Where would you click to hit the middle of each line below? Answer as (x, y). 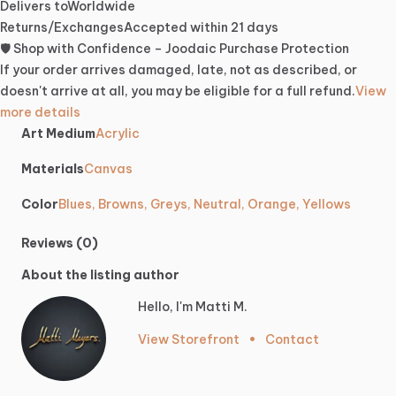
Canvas (108, 169)
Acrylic (118, 134)
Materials (53, 169)
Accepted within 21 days (201, 28)
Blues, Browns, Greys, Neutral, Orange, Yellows (205, 205)
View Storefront (189, 340)
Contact (292, 340)
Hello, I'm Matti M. (193, 307)
